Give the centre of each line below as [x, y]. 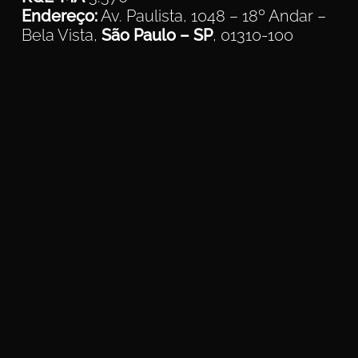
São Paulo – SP [157, 35]
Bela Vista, [61, 35]
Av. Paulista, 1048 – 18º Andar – [211, 16]
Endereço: [59, 16]
